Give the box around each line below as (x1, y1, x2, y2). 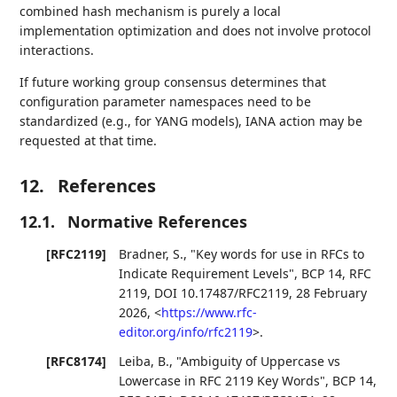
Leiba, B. (119, 353, 170, 370)
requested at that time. (19, 131, 158, 149)
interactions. (19, 41, 95, 58)
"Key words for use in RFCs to (191, 245, 365, 262)
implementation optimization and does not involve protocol (19, 21, 372, 39)
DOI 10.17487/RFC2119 (154, 284, 290, 301)
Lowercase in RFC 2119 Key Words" (119, 372, 326, 390)
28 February (296, 284, 368, 301)
